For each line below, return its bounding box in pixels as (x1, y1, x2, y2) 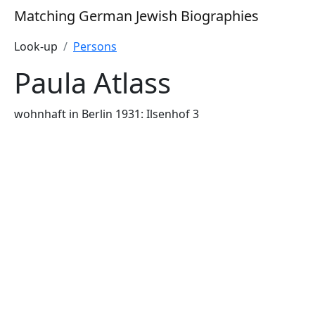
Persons (73, 39, 117, 54)
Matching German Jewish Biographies (14, 6, 259, 25)
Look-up (14, 39, 58, 54)
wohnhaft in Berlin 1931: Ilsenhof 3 (14, 106, 199, 122)
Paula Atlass (14, 63, 171, 102)
